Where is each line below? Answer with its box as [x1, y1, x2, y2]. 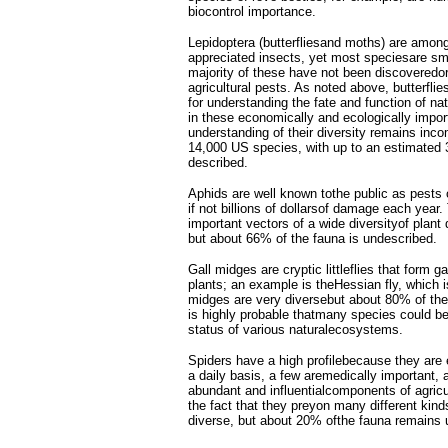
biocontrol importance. [188, 4, 316, 19]
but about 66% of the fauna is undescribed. [188, 231, 437, 246]
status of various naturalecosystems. [188, 322, 403, 337]
